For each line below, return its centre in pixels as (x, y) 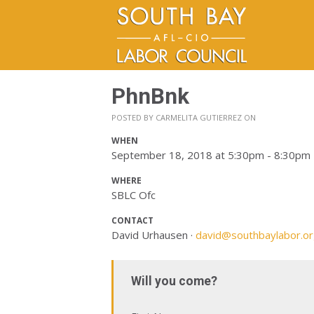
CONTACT (132, 220)
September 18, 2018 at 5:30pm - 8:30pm (211, 155)
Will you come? (174, 281)
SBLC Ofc (134, 195)
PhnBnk (150, 96)
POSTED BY (134, 117)
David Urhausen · (153, 235)
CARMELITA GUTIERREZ (199, 117)
